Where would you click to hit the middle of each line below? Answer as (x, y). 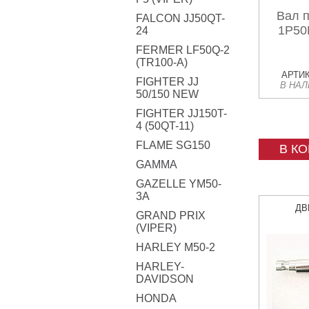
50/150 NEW (167, 94)
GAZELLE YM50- (179, 184)
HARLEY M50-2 (176, 247)
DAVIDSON (165, 279)
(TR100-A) (162, 62)
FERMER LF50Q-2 (183, 50)
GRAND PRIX (171, 216)
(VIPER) (156, 228)
